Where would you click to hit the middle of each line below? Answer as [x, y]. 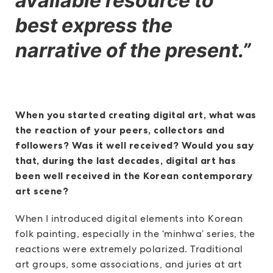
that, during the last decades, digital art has [126, 160]
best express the [94, 25]
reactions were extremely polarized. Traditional [129, 249]
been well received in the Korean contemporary [134, 175]
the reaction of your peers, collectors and [120, 129]
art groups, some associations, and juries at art [129, 264]
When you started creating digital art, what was [136, 114]
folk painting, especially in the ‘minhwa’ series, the [135, 233]
